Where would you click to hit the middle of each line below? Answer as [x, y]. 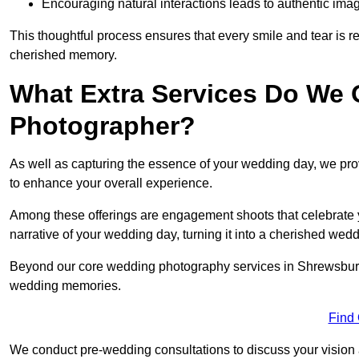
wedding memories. [65, 286]
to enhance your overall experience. [111, 184]
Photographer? [103, 126]
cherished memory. [63, 55]
